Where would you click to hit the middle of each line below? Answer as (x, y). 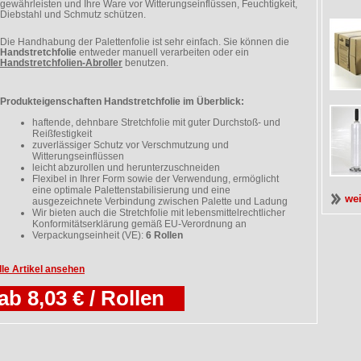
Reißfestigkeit (62, 134)
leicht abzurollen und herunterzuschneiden (126, 168)
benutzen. (145, 62)
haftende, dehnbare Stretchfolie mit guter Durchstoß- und (156, 122)
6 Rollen (164, 235)
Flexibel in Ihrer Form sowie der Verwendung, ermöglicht (156, 179)
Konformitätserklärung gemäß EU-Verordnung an (139, 224)
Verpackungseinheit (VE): (89, 235)
